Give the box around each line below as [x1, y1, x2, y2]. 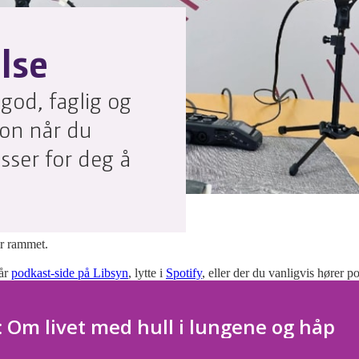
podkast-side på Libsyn [11, 266, 128, 280]
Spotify [166, 266, 202, 280]
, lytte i [128, 266, 166, 280]
